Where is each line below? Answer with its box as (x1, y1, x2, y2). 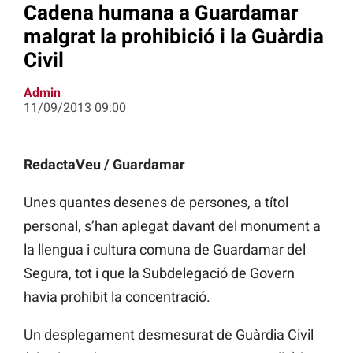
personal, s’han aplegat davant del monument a (24, 217, 321, 235)
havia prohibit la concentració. (24, 288, 210, 306)
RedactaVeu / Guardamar (24, 156, 185, 173)
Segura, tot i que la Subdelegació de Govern (24, 265, 295, 282)
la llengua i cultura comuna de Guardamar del (24, 241, 306, 258)
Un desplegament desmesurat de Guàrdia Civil (24, 326, 314, 344)
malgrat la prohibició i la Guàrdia (24, 24, 324, 48)
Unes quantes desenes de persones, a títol (24, 194, 288, 211)
